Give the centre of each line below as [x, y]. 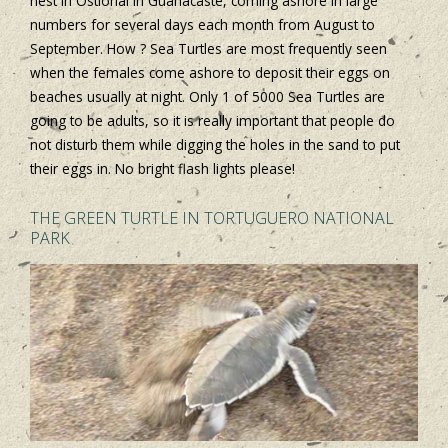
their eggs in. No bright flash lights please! [162, 168]
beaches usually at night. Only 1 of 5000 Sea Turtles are [207, 96]
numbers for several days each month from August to [202, 24]
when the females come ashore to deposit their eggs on [210, 72]
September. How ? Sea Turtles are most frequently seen [208, 48]
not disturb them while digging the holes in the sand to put [215, 144]
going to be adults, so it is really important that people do [212, 120]
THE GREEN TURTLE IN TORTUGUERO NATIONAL [212, 217]
